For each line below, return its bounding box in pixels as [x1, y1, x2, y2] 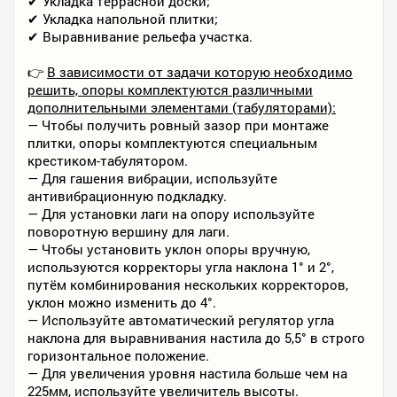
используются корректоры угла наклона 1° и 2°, [27, 258, 334, 276]
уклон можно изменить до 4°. [27, 293, 216, 311]
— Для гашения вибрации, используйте [27, 169, 277, 187]
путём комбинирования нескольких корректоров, [27, 276, 348, 293]
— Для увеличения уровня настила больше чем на [27, 364, 347, 382]
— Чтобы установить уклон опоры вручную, [27, 240, 310, 258]
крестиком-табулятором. [27, 152, 188, 169]
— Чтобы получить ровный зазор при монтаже [27, 116, 329, 134]
